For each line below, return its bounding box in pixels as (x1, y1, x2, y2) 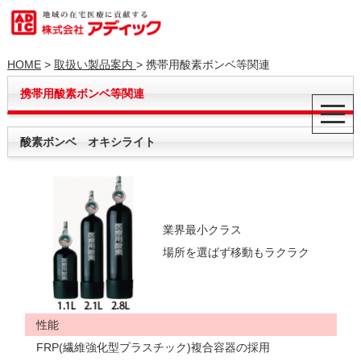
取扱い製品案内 (53, 58, 136, 72)
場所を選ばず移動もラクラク (162, 246, 309, 259)
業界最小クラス (162, 223, 242, 237)
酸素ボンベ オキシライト (19, 135, 156, 149)
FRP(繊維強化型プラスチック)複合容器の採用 (24, 341, 270, 355)
